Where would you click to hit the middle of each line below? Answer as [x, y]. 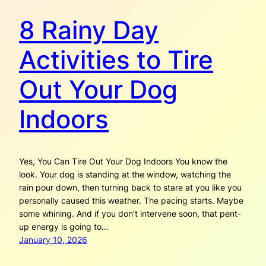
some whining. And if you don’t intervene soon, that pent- [130, 213]
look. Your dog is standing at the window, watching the [125, 174]
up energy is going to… [64, 226]
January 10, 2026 [53, 239]
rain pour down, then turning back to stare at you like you [130, 187]
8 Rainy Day [89, 30]
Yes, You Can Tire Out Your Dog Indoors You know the [123, 161]
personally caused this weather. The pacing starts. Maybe [131, 200]
